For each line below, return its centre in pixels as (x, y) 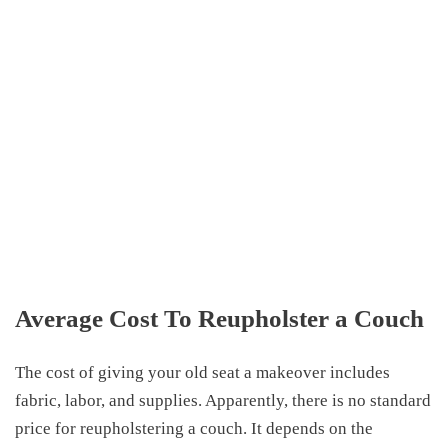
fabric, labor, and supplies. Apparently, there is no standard (223, 400)
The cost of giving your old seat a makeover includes (202, 372)
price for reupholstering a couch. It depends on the (194, 428)
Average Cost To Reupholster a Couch (219, 318)
